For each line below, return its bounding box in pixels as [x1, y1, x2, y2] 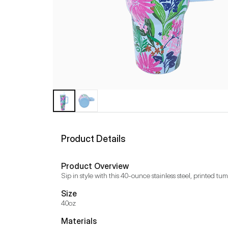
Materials [61, 216, 97, 226]
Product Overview [61, 161, 129, 171]
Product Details [61, 133, 126, 144]
